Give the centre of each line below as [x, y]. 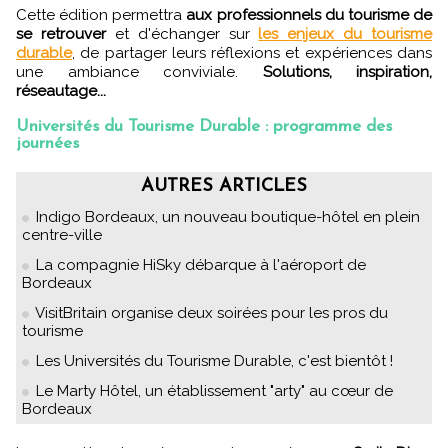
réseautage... [61, 91]
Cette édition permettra [101, 15]
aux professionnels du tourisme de [309, 15]
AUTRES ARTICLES [224, 187]
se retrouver [61, 34]
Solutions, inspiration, [347, 72]
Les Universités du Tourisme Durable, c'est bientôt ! [214, 361]
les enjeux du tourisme [345, 34]
